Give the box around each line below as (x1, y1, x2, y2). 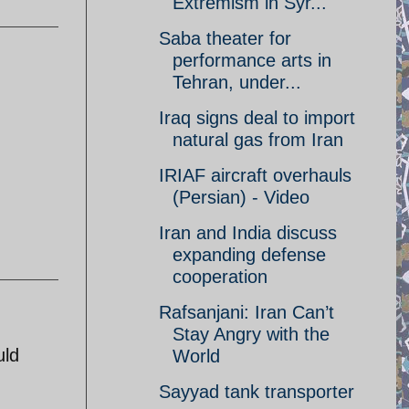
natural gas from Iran (173, 130, 343, 150)
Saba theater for (159, 28, 291, 48)
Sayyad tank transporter (159, 382, 354, 402)
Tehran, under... (173, 72, 301, 92)
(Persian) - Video (173, 187, 309, 207)
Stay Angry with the (173, 324, 330, 344)
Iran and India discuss (159, 223, 337, 243)
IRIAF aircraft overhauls (159, 165, 351, 185)
